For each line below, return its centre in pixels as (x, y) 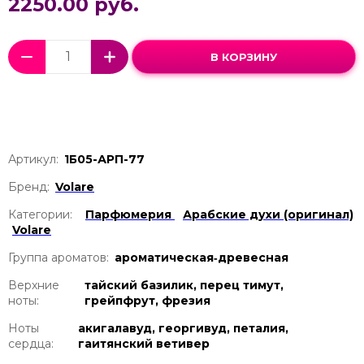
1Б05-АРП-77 (104, 159)
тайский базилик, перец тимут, (184, 285)
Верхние (34, 285)
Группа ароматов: (58, 257)
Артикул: (33, 159)
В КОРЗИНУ (244, 56)
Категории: (40, 214)
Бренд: (29, 186)
